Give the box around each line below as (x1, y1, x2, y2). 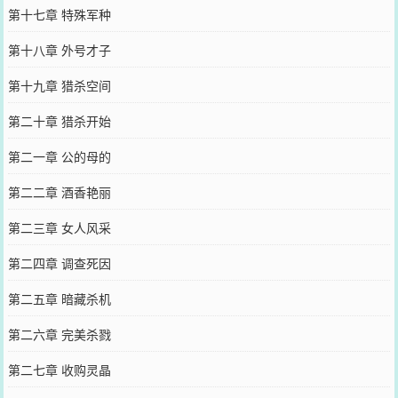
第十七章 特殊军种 (7, 5, 111, 23)
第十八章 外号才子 (7, 41, 111, 59)
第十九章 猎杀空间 (7, 76, 111, 94)
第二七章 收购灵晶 (7, 361, 111, 378)
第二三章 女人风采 (7, 219, 111, 236)
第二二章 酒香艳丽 (7, 183, 111, 201)
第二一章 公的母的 (7, 147, 111, 165)
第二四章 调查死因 (7, 254, 111, 272)
